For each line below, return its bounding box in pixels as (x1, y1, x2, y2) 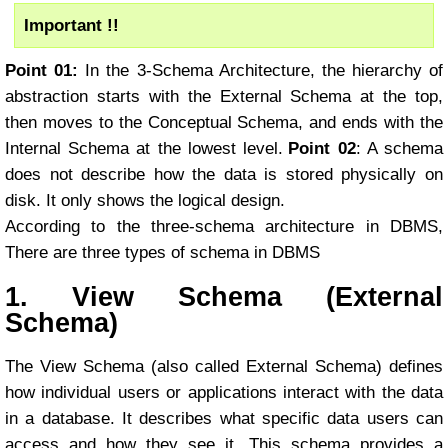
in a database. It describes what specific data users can (5, 408, 443, 428)
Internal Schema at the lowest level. (5, 138, 284, 158)
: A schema (355, 138, 444, 158)
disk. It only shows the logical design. (5, 190, 285, 210)
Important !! (23, 16, 119, 36)
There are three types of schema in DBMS (5, 242, 320, 262)
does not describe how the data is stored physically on (5, 164, 443, 184)
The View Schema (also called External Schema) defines (5, 356, 443, 376)
